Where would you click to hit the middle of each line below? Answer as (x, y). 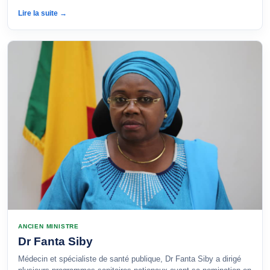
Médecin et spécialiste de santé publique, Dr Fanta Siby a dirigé (130, 259)
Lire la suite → (42, 13)
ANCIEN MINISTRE (49, 226)
